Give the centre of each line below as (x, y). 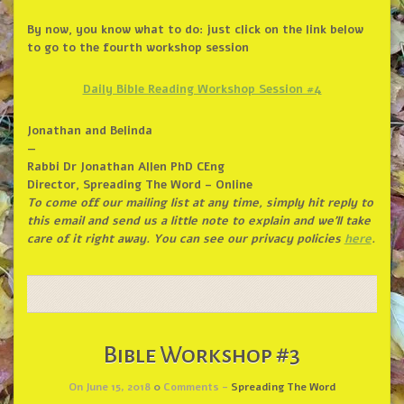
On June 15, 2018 (111, 386)
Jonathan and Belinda (89, 131)
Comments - (196, 386)
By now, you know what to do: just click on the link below (195, 30)
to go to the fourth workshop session (138, 48)
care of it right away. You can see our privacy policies (185, 239)
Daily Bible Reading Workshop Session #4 (202, 90)
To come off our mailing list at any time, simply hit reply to (200, 203)
